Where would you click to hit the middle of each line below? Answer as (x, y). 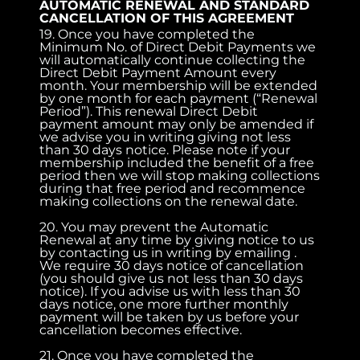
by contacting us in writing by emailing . (168, 252)
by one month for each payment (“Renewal (179, 98)
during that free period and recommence (173, 188)
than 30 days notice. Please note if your (165, 149)
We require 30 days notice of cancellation (172, 265)
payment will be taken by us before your (170, 317)
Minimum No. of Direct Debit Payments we (178, 47)
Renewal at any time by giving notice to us (177, 239)
